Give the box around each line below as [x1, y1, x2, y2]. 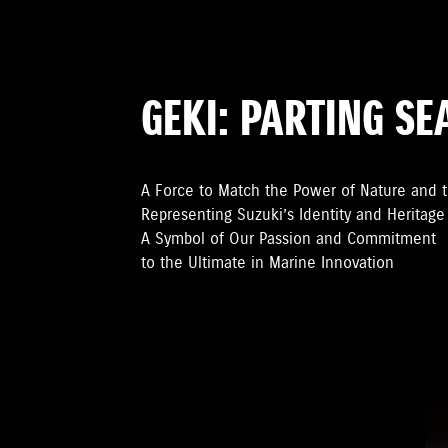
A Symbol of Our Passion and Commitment [141, 229, 437, 250]
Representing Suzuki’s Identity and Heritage [141, 205, 446, 226]
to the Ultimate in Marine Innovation [141, 253, 395, 274]
